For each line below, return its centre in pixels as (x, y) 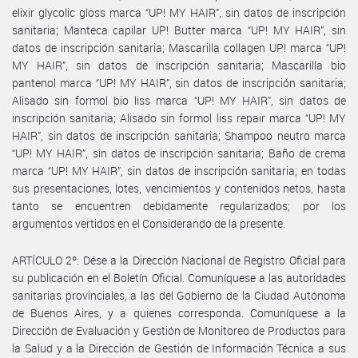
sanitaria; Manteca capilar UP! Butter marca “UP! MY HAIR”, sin (179, 30)
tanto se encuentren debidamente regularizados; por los (179, 205)
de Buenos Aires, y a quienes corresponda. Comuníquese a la (179, 312)
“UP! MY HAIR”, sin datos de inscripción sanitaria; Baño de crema (179, 153)
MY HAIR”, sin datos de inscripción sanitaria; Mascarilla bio (179, 65)
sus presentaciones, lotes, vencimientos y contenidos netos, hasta (179, 188)
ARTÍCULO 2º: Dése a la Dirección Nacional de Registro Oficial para (179, 260)
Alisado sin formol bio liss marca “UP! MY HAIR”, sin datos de (179, 100)
